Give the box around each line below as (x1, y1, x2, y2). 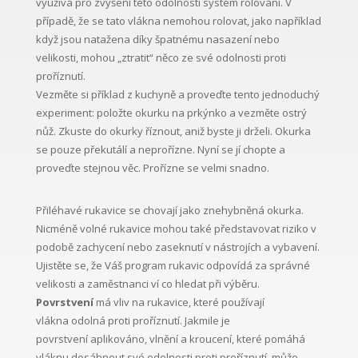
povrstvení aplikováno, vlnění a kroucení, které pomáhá (35, 332, 305, 347)
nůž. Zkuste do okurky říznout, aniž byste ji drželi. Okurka (35, 124, 311, 139)
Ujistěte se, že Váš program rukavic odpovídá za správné (35, 258, 310, 273)
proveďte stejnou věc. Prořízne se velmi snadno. (35, 161, 269, 176)
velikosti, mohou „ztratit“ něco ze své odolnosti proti (35, 50, 286, 66)
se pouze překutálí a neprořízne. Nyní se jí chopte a (35, 142, 285, 157)
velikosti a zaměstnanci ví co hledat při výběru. (35, 276, 260, 292)
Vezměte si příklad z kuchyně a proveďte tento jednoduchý (35, 87, 320, 102)
